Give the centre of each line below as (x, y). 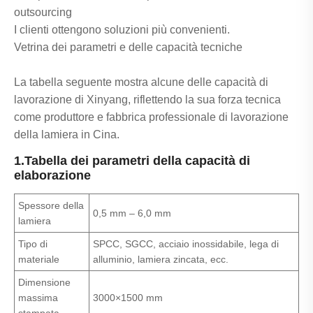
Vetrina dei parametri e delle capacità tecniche (128, 48)
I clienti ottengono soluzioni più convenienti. (122, 30)
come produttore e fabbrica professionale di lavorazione (151, 117)
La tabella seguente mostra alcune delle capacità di (141, 82)
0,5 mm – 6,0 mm (132, 213)
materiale (39, 260)
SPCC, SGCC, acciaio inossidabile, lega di (186, 244)
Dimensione (44, 283)
